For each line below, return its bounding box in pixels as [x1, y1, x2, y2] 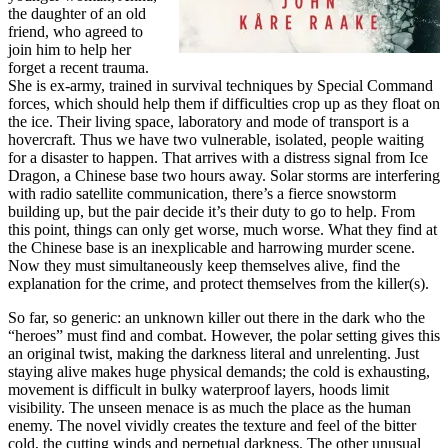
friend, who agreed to [8, 23, 143, 41]
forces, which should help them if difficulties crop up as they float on [8, 95, 440, 113]
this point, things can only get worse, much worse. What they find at [8, 221, 437, 239]
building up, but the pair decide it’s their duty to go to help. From [8, 203, 415, 221]
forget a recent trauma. [8, 59, 149, 77]
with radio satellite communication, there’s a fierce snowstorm [8, 185, 396, 203]
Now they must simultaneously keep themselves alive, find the [8, 257, 400, 275]
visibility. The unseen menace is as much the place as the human [8, 399, 411, 417]
